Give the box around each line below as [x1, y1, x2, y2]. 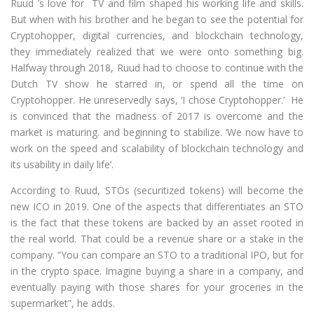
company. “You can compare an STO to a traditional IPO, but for [11, 247, 303, 261]
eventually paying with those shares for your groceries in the [11, 280, 303, 294]
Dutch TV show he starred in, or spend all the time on [11, 76, 303, 90]
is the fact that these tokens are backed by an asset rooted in [11, 215, 303, 229]
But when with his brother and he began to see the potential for [11, 12, 303, 26]
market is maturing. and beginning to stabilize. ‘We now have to [11, 125, 303, 139]
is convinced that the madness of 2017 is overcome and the [11, 109, 303, 123]
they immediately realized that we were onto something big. [11, 44, 303, 58]
